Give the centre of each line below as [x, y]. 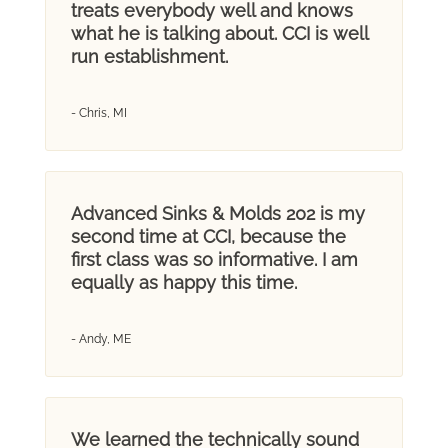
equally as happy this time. [183, 282]
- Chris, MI [98, 112]
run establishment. [149, 56]
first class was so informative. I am [214, 259]
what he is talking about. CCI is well [219, 33]
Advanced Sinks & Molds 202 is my [217, 213]
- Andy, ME [100, 338]
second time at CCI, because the [208, 236]
